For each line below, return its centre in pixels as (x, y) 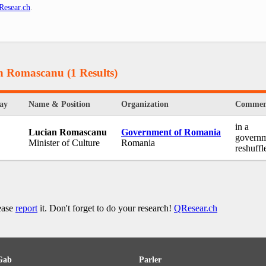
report (26, 208)
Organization (145, 104)
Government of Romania (171, 132)
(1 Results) (91, 72)
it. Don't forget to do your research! (106, 208)
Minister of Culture (64, 143)
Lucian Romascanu (68, 132)
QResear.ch (196, 208)
